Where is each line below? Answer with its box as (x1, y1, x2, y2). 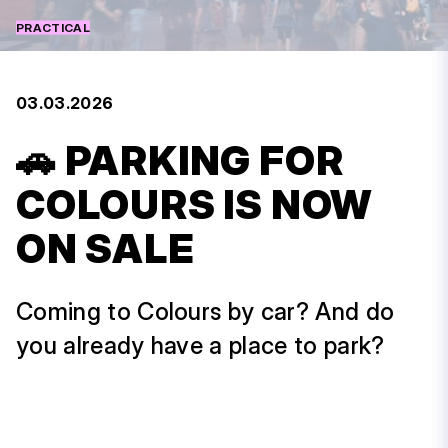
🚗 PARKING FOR (16, 135, 344, 185)
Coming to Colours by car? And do (16, 296, 395, 326)
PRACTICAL (16, 19, 90, 35)
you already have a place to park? (16, 330, 385, 360)
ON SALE (16, 223, 195, 273)
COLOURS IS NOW (16, 179, 373, 229)
